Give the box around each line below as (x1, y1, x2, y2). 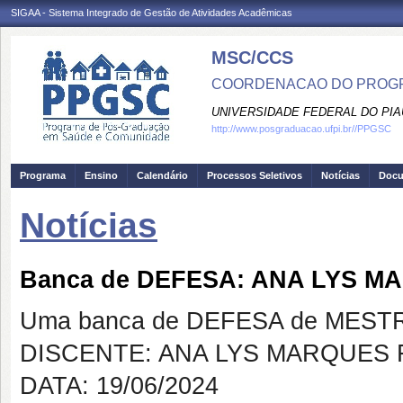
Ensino (85, 170, 118, 181)
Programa (20, 170, 66, 181)
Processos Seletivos (207, 170, 302, 181)
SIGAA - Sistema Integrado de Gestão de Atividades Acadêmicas (11, 7, 292, 18)
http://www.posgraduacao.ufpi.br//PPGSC (211, 123, 391, 134)
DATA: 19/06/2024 (20, 372, 219, 399)
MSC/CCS (211, 48, 293, 67)
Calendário (137, 170, 188, 181)
